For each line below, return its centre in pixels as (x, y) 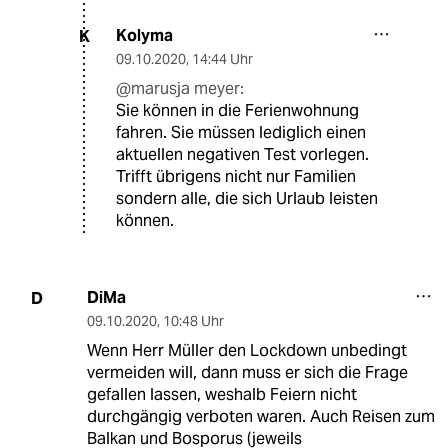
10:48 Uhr (193, 321)
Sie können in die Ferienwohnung (237, 111)
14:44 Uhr (222, 59)
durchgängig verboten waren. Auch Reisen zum (260, 417)
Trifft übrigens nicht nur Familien (236, 177)
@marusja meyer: (180, 89)
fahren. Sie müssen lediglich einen (241, 133)
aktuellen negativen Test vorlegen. (242, 155)
